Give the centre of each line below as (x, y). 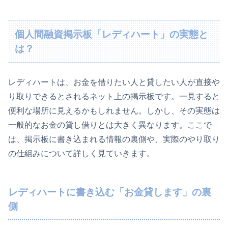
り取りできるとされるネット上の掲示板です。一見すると (114, 97)
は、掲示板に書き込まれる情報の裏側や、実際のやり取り (114, 139)
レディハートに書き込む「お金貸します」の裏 (110, 192)
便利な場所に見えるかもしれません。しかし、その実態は (114, 111)
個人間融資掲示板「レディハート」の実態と (112, 34)
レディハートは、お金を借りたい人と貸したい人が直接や (114, 82)
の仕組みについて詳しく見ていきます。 (81, 154)
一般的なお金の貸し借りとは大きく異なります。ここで (110, 125)
